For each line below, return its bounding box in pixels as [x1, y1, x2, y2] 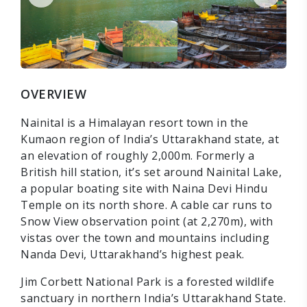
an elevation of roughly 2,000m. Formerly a [21, 148, 254, 164]
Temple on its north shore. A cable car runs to [21, 197, 272, 213]
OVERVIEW [21, 86, 86, 103]
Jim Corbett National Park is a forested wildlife [21, 274, 274, 290]
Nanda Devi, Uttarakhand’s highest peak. [21, 247, 245, 262]
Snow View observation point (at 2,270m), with [21, 214, 273, 230]
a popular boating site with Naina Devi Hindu [21, 181, 267, 197]
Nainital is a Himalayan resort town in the [21, 115, 248, 131]
